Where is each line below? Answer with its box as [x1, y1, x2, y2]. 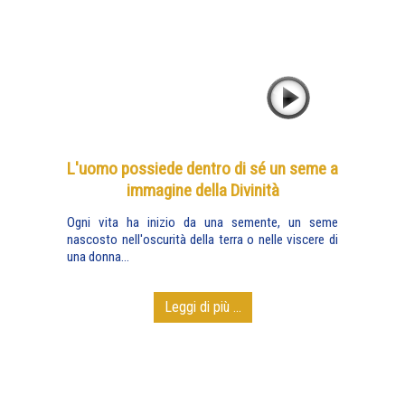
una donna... [67, 249, 129, 265]
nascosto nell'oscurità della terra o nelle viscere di [67, 231, 338, 248]
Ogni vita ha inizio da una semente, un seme [67, 214, 338, 231]
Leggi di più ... [164, 298, 241, 316]
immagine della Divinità [126, 180, 279, 201]
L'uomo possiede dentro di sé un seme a [67, 158, 338, 179]
